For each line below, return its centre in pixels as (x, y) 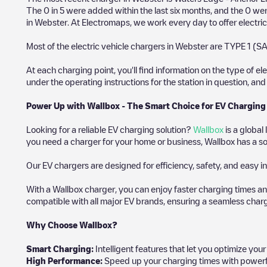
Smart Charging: (60, 248)
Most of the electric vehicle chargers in (101, 46)
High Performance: (64, 260)
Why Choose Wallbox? (72, 224)
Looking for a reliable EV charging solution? (110, 129)
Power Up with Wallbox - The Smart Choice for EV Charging (146, 105)
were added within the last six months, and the (155, 10)
